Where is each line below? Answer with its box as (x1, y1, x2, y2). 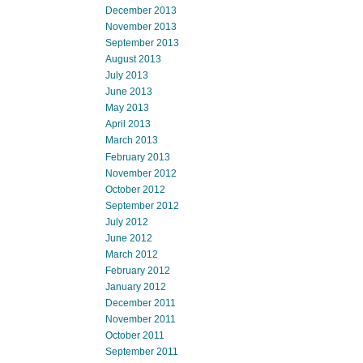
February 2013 (105, 151, 170, 163)
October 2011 (105, 330, 164, 342)
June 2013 (105, 86, 152, 98)
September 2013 (105, 37, 179, 49)
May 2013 (105, 102, 149, 114)
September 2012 (105, 199, 179, 211)
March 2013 (105, 135, 158, 147)
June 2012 (105, 232, 152, 244)
